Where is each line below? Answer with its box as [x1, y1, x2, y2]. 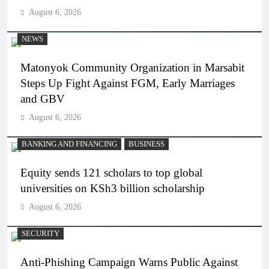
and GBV [20, 92, 65, 106]
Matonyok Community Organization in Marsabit [20, 61, 244, 74]
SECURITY [22, 229, 59, 238]
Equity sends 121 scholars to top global [20, 166, 202, 180]
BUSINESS [128, 140, 165, 149]
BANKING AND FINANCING [22, 140, 117, 149]
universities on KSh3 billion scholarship [20, 182, 205, 195]
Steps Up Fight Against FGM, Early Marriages [20, 77, 235, 90]
